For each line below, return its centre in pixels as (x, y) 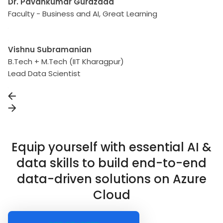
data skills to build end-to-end (111, 163)
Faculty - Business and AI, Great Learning (83, 14)
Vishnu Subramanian (50, 50)
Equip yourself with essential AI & (111, 147)
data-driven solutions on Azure (111, 179)
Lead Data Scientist (44, 73)
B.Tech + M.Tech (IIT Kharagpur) (66, 61)
